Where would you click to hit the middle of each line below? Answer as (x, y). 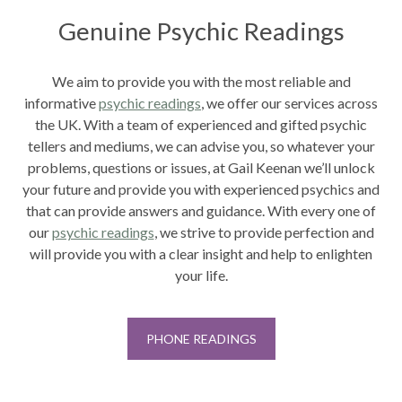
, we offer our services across (289, 103)
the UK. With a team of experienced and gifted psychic (201, 125)
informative (61, 103)
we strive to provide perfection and (267, 232)
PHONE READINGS (201, 339)
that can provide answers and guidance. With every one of (201, 211)
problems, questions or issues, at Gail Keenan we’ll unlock (201, 168)
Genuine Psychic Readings (201, 31)
